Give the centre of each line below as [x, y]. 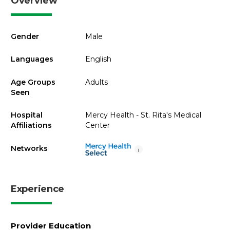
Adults [96, 82]
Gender [25, 36]
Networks [29, 148]
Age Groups [33, 82]
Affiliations [31, 125]
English [98, 59]
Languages [32, 59]
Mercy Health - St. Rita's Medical [143, 115]
